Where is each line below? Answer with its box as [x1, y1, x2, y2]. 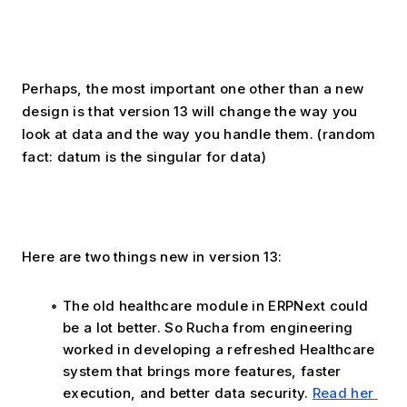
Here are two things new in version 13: [22, 247, 283, 265]
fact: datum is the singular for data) [22, 147, 266, 165]
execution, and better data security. [63, 383, 313, 402]
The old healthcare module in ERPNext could [63, 296, 369, 314]
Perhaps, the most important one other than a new [22, 79, 364, 97]
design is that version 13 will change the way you [22, 102, 358, 120]
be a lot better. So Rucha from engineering [63, 318, 353, 336]
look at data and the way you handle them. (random [22, 124, 376, 143]
